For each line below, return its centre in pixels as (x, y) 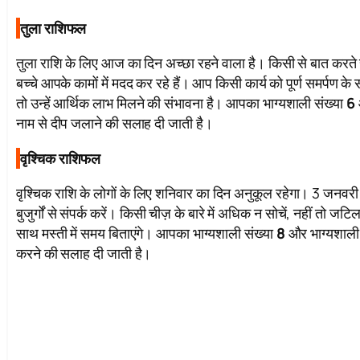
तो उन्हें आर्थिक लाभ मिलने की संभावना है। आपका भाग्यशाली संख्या (181, 103)
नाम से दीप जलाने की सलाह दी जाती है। (115, 123)
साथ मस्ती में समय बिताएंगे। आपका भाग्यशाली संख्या (146, 233)
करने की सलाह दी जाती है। (84, 254)
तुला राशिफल (53, 29)
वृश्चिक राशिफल (61, 159)
